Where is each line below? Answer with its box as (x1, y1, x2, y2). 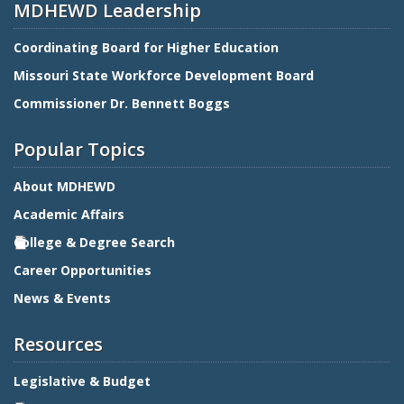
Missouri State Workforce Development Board (14, 66, 314, 84)
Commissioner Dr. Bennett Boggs (14, 94, 230, 112)
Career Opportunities (14, 261, 151, 279)
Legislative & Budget (14, 372, 154, 390)
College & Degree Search (14, 233, 179, 251)
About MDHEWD (14, 177, 115, 195)
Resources (14, 331, 103, 356)
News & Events (14, 289, 111, 307)
